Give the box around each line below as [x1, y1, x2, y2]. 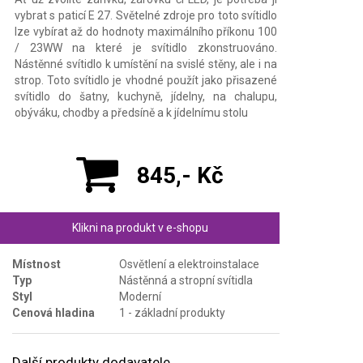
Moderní [119, 289, 161, 303]
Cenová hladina [12, 305, 95, 319]
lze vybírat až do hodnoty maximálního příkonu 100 [15, 24, 277, 38]
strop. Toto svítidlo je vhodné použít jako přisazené [15, 73, 277, 87]
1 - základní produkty [119, 305, 225, 319]
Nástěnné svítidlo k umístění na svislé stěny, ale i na [15, 57, 277, 70]
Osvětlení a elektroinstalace [119, 257, 259, 271]
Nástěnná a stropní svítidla [119, 273, 253, 287]
